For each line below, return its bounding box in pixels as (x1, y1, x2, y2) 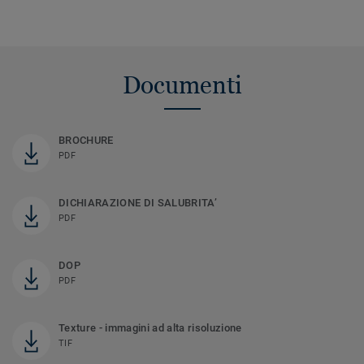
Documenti (122, 71, 242, 100)
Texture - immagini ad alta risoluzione (58, 322, 242, 335)
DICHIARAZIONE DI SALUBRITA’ (58, 197, 217, 210)
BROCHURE (58, 134, 114, 147)
